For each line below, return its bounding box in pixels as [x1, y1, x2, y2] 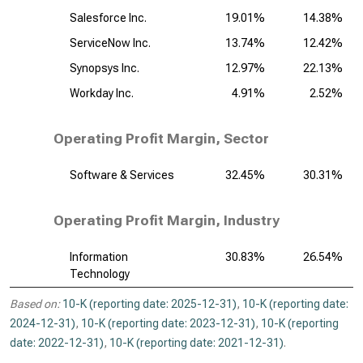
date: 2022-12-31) [10, 336, 104, 349]
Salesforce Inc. [70, 11, 147, 24]
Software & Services [70, 169, 174, 181]
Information [70, 250, 128, 263]
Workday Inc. [70, 87, 134, 100]
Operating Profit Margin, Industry [53, 212, 280, 228]
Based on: [10, 297, 60, 310]
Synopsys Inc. [70, 62, 139, 75]
